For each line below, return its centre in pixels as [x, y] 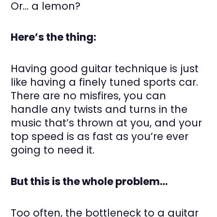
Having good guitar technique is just [105, 69]
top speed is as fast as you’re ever [100, 136]
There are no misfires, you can [89, 96]
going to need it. [53, 150]
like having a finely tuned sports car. [105, 82]
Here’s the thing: [54, 37]
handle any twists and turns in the [99, 109]
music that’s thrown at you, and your [107, 123]
